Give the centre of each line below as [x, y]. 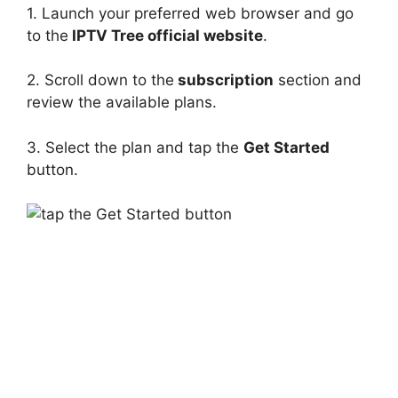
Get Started [287, 147]
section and [318, 80]
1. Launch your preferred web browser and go [190, 13]
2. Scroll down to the [100, 80]
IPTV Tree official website [166, 35]
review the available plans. [122, 102]
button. [52, 169]
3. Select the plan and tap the [135, 147]
